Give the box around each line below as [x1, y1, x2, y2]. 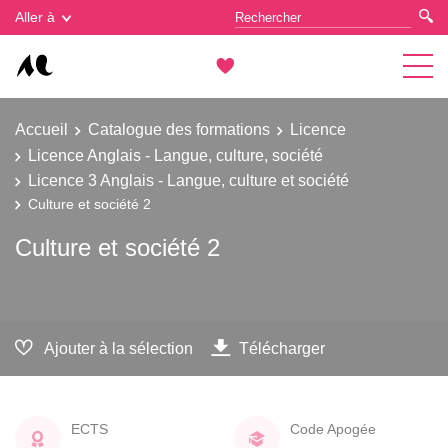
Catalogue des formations [88, 120, 270, 138]
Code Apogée [290, 420, 376, 437]
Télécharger [239, 338, 325, 357]
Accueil [15, 120, 68, 138]
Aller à [15, 9, 55, 25]
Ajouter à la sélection [44, 338, 193, 357]
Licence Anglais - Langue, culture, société [28, 145, 323, 164]
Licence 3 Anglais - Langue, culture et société [28, 171, 349, 189]
